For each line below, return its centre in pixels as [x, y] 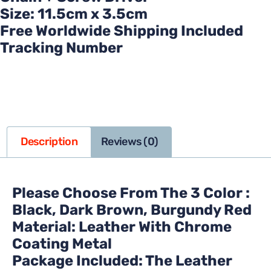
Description [49, 142]
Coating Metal [62, 243]
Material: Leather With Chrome [122, 227]
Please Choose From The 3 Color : [131, 193]
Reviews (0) [130, 142]
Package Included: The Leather [122, 260]
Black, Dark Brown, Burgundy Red [132, 210]
